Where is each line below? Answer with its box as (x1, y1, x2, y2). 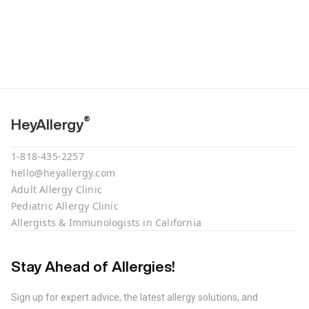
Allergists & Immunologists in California (11, 215, 201, 229)
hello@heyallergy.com (11, 166, 115, 179)
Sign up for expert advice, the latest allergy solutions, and (11, 291, 258, 303)
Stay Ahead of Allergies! (11, 259, 175, 274)
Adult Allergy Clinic (11, 182, 102, 196)
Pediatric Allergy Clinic (11, 199, 119, 212)
